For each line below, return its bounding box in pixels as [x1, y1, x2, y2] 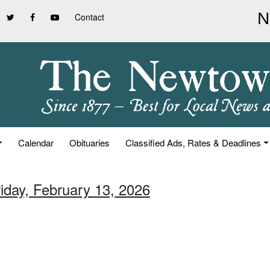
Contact [75, 11, 104, 23]
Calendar [18, 136, 54, 149]
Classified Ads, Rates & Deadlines [125, 136, 262, 149]
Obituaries [69, 136, 110, 149]
